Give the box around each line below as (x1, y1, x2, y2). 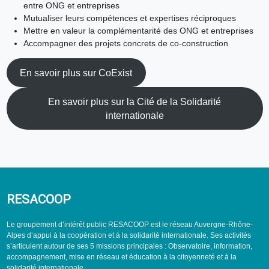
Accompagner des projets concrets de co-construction (23, 38, 228, 49)
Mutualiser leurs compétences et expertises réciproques (23, 13, 236, 23)
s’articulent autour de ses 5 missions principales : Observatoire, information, (6, 242, 252, 251)
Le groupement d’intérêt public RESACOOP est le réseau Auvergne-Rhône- (6, 220, 253, 229)
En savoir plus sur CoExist (20, 67, 133, 78)
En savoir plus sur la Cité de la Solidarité (48, 96, 221, 107)
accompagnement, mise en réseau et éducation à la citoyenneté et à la (6, 253, 237, 262)
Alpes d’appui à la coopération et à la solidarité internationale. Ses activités (6, 231, 251, 240)
